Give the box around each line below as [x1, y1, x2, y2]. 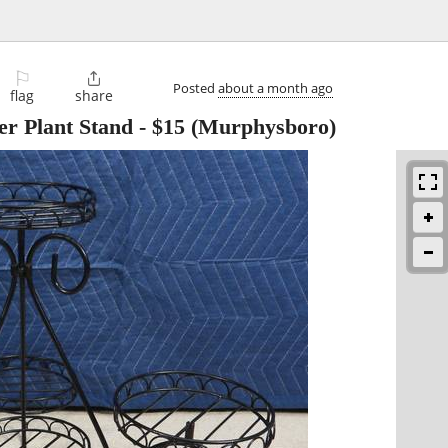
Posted [173, 78, 218, 97]
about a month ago [218, 78, 333, 97]
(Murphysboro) [185, 114, 336, 140]
